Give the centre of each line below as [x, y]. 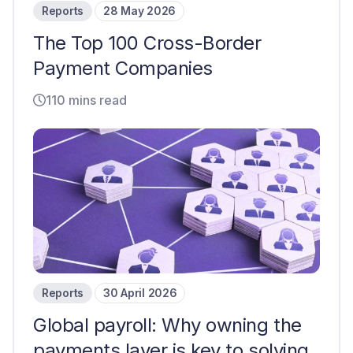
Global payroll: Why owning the [167, 325]
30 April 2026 [140, 293]
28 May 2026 [139, 11]
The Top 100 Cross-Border [147, 43]
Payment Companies [123, 68]
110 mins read [86, 100]
